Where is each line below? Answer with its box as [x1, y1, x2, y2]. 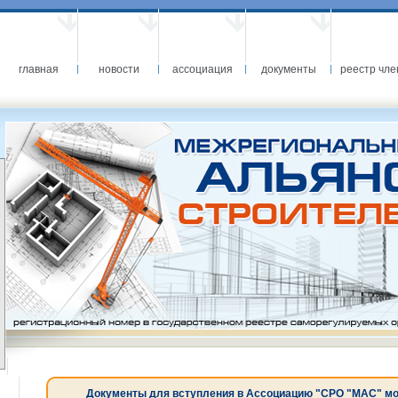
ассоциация [172, 63, 233, 76]
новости [98, 63, 139, 76]
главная [18, 63, 59, 76]
